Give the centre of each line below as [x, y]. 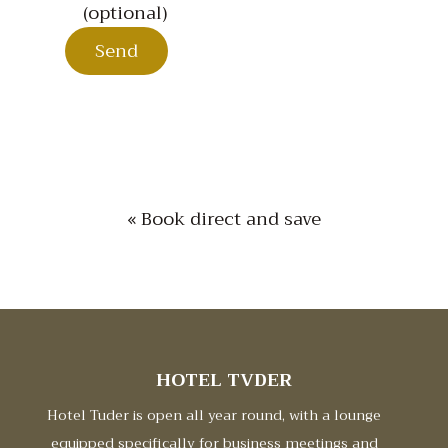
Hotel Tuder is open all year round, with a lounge [214, 415]
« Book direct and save [224, 219]
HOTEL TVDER [224, 380]
